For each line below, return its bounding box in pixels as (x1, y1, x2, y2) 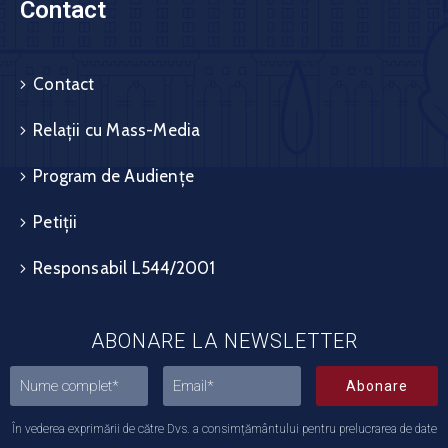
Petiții (33, 211, 78, 232)
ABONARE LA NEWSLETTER (90, 328, 358, 353)
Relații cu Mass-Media (33, 119, 201, 140)
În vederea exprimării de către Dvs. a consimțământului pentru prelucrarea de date (11, 421, 437, 436)
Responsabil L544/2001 (33, 257, 216, 278)
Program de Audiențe (33, 165, 195, 186)
